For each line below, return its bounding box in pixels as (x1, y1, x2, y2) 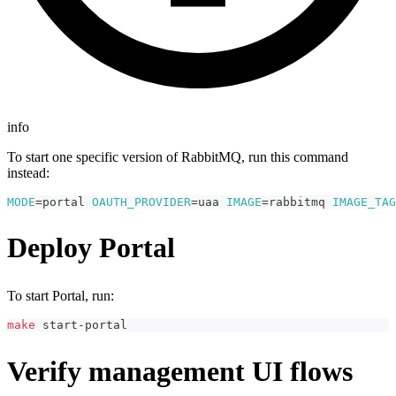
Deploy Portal (7, 232, 175, 264)
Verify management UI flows (7, 354, 353, 387)
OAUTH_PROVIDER (92, 194, 191, 209)
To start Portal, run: (7, 287, 114, 303)
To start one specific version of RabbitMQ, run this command (7, 148, 348, 164)
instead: (7, 164, 49, 180)
